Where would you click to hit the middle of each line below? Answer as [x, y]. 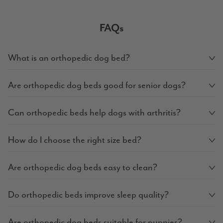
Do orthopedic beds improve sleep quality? [88, 195]
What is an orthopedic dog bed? [69, 58]
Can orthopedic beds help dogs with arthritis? [94, 112]
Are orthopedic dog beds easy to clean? [83, 167]
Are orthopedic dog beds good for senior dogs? [97, 85]
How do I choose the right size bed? [75, 140]
